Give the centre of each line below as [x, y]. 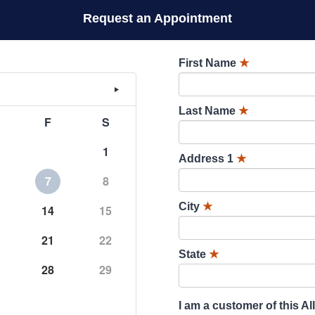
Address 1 [206, 159]
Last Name [207, 111]
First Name [207, 63]
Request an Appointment [157, 18]
